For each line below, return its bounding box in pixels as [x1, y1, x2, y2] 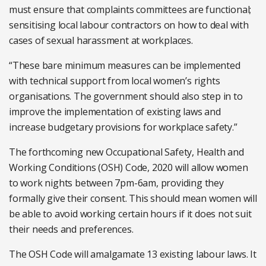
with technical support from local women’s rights [9, 74, 220, 87]
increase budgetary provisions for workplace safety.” [9, 121, 237, 134]
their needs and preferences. [9, 223, 134, 236]
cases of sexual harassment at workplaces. [9, 34, 193, 47]
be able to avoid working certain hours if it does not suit [9, 207, 252, 220]
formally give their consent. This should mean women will [9, 192, 257, 205]
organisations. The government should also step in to [9, 90, 243, 103]
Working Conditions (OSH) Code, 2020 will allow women [9, 161, 248, 174]
